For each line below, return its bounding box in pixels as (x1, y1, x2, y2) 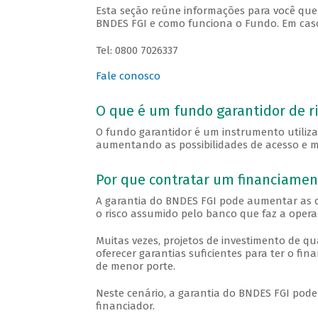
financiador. (95, 300, 155, 313)
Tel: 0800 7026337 (95, 44, 178, 57)
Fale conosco (95, 70, 160, 83)
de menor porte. (95, 260, 175, 273)
